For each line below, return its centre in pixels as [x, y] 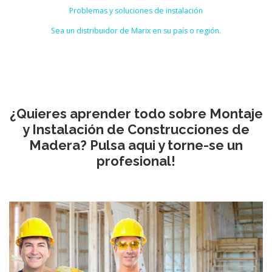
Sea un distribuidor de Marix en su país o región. [136, 30]
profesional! [136, 161]
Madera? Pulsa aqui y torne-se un [136, 145]
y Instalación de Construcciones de [136, 129]
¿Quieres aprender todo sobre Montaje [136, 113]
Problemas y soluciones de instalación [136, 10]
